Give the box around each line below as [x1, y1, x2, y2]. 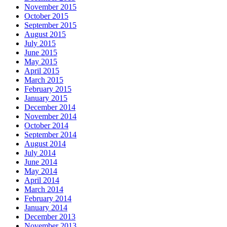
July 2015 [24, 39, 56, 48]
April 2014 [24, 175, 59, 184]
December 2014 [24, 102, 75, 111]
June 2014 [24, 157, 57, 166]
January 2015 [24, 93, 67, 102]
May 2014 [24, 166, 57, 175]
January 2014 [24, 203, 67, 212]
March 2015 [24, 75, 63, 84]
